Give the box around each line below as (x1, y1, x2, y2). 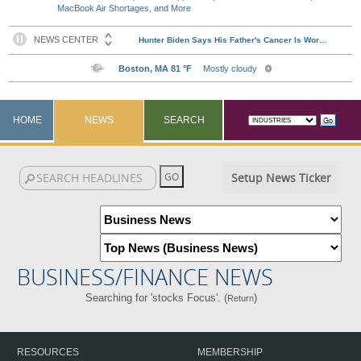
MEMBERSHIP (197, 346, 263, 358)
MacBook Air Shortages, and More (57, 3, 192, 13)
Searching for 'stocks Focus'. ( (85, 292, 228, 304)
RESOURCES (17, 346, 79, 358)
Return (227, 293, 255, 303)
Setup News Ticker (230, 170, 331, 185)
